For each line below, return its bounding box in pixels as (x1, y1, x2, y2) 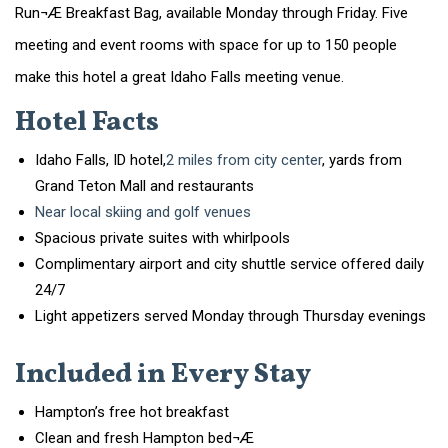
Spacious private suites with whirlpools (34, 229, 290, 248)
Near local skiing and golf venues (34, 203, 251, 222)
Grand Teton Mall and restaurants (34, 177, 254, 196)
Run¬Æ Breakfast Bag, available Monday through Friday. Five (14, 4, 408, 23)
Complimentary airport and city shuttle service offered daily (34, 255, 424, 274)
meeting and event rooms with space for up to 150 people (14, 36, 397, 55)
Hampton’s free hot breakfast (34, 403, 229, 422)
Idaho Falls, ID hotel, (34, 151, 166, 170)
